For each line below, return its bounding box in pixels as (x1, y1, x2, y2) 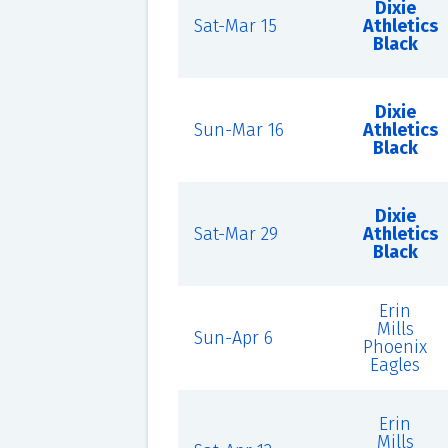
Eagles (370, 354, 421, 376)
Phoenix (363, 336, 428, 358)
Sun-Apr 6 (193, 327, 273, 349)
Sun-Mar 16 (193, 119, 284, 141)
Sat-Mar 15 (193, 15, 277, 37)
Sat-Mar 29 (193, 223, 278, 245)
